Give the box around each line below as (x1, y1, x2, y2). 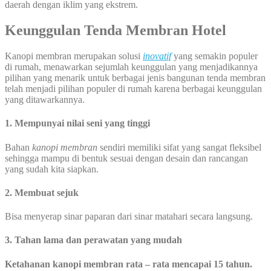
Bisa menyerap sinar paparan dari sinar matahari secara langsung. (5, 211, 253, 222)
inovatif (143, 50, 171, 61)
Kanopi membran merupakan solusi (5, 50, 143, 61)
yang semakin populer (171, 50, 258, 61)
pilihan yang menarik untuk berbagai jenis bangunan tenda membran (5, 72, 266, 83)
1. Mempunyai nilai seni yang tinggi (5, 118, 150, 129)
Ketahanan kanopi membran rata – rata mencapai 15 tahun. (5, 258, 252, 269)
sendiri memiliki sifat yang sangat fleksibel (97, 142, 261, 152)
